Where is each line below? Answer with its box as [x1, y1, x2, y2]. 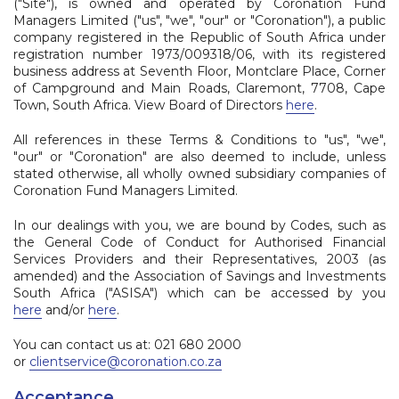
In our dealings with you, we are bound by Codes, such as [13, 217, 386, 233]
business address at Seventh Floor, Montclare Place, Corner [13, 63, 386, 79]
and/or [42, 302, 88, 318]
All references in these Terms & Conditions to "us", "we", [13, 132, 386, 148]
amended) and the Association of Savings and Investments [13, 268, 386, 284]
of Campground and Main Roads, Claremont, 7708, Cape [13, 80, 386, 96]
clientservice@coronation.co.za [29, 354, 222, 370]
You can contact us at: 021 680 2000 [13, 337, 241, 353]
